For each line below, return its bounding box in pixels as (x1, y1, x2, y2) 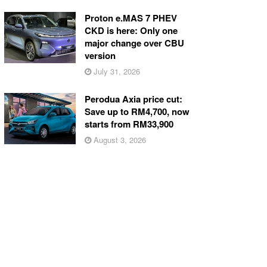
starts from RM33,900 (84, 117, 173, 131)
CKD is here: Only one (84, 23, 178, 37)
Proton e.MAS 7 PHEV (84, 11, 177, 24)
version (84, 48, 116, 62)
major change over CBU (84, 36, 184, 49)
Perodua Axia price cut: (84, 92, 182, 105)
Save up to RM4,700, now (84, 104, 190, 118)
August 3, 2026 (91, 133, 146, 145)
